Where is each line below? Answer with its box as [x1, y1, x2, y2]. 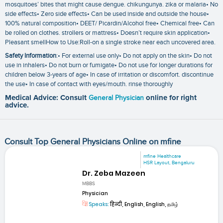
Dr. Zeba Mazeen [82, 168, 146, 179]
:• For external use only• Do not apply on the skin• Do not [56, 52, 212, 60]
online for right [146, 94, 197, 102]
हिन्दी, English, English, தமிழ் [109, 200, 179, 208]
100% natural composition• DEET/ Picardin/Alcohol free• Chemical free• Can [5, 19, 215, 27]
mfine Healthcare [143, 153, 182, 160]
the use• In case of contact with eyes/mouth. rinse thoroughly [5, 80, 173, 89]
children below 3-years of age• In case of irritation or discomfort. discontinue [5, 71, 214, 79]
